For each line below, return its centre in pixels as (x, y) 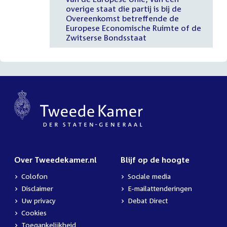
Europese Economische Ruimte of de (133, 28)
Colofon (34, 176)
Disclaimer (37, 188)
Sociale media (149, 176)
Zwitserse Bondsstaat (106, 37)
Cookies (34, 213)
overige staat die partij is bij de (123, 8)
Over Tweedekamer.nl (55, 160)
